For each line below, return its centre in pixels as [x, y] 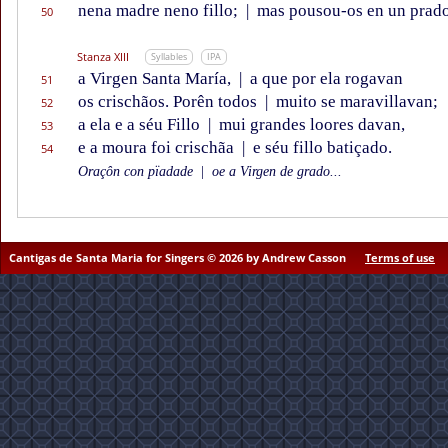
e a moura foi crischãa [158, 148]
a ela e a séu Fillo [141, 125]
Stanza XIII [103, 57]
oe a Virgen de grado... [275, 172]
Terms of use [400, 258]
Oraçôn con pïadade [137, 172]
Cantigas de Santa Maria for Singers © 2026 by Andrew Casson [179, 258]
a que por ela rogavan [324, 79]
